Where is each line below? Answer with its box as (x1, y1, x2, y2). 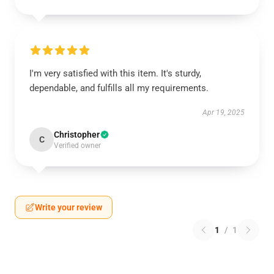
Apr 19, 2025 (202, 108, 245, 117)
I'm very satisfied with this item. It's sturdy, (29, 68, 201, 79)
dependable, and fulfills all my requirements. (29, 83, 209, 94)
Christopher (54, 130, 100, 139)
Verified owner (54, 141, 101, 150)
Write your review (35, 202, 102, 212)
